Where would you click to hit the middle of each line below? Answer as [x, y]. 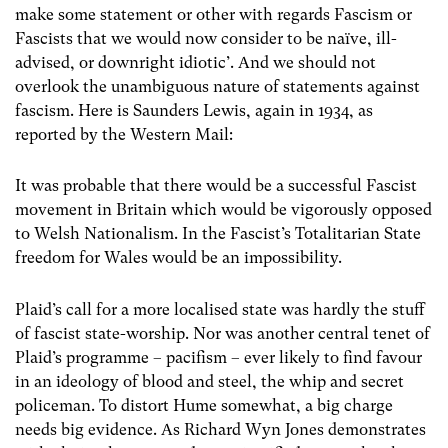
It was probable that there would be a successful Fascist [216, 186]
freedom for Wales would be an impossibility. [178, 258]
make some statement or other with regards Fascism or [213, 15]
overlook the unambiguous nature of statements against [217, 87]
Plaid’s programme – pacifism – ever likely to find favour [218, 357]
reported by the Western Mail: [124, 135]
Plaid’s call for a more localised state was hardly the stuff [220, 309]
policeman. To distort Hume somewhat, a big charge [204, 405]
